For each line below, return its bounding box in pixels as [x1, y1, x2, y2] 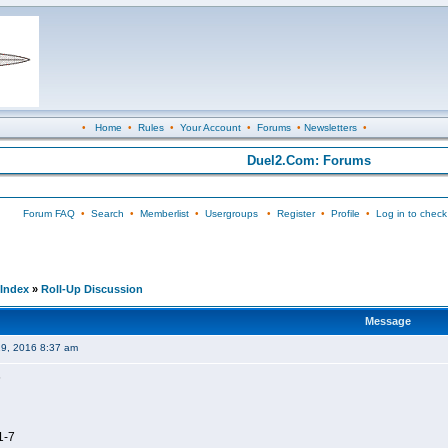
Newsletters [303, 122, 357, 133]
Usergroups [204, 208, 258, 219]
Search [90, 208, 124, 219]
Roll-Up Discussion [41, 283, 143, 295]
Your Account [179, 122, 241, 133]
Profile [330, 208, 360, 219]
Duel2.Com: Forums [247, 153, 371, 168]
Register [276, 208, 315, 219]
